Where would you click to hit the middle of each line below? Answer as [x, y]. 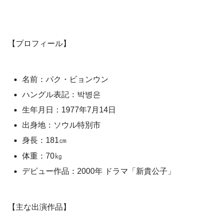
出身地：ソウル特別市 [62, 125]
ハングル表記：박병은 [62, 94]
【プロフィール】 [39, 43]
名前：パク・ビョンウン [66, 79]
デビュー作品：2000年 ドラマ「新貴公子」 [99, 171]
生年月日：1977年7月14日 [69, 110]
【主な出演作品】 [39, 207]
